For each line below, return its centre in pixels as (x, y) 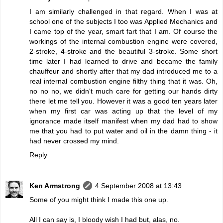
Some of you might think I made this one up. (99, 199)
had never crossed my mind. (74, 141)
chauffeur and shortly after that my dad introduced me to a (123, 71)
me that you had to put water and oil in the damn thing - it (123, 131)
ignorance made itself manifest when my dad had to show (123, 121)
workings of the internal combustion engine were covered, (123, 41)
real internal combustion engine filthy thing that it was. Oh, (123, 81)
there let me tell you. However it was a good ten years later (123, 101)
